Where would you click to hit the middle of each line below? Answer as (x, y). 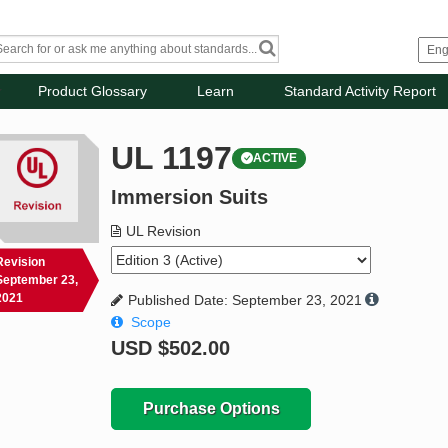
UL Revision (164, 231)
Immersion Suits (190, 197)
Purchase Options (211, 409)
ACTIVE (275, 158)
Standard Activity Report (360, 91)
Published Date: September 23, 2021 (245, 300)
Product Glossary (93, 91)
